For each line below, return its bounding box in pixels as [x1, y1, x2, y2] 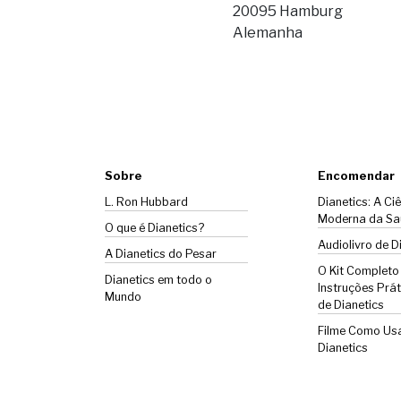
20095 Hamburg [232, 2, 343, 20]
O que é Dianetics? [105, 220, 204, 235]
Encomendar [317, 168, 395, 183]
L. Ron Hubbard [105, 194, 188, 209]
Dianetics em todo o [105, 272, 212, 286]
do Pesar [166, 246, 217, 260]
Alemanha [232, 23, 303, 41]
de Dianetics [317, 297, 384, 311]
